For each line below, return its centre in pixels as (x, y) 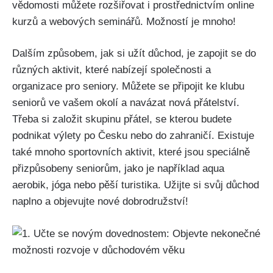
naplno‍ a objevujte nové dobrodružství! (100, 202)
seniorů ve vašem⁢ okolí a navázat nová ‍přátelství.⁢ (126, 103)
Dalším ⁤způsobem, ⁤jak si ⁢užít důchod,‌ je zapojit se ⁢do (134, 54)
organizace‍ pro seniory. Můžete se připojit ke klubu (128, 87)
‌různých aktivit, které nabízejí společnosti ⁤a (112, 70)
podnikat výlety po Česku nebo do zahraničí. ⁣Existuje (133, 136)
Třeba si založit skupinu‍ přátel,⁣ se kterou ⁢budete (122, 119)
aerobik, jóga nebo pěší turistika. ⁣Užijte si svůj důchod (136, 185)
